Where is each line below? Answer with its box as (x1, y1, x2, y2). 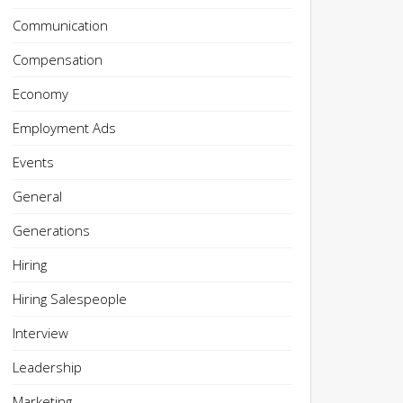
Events (12, 153, 54, 171)
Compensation (12, 50, 103, 68)
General (12, 187, 62, 205)
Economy (12, 85, 68, 103)
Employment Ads (12, 119, 116, 137)
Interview (12, 324, 68, 342)
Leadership (12, 358, 82, 376)
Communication (12, 16, 108, 34)
